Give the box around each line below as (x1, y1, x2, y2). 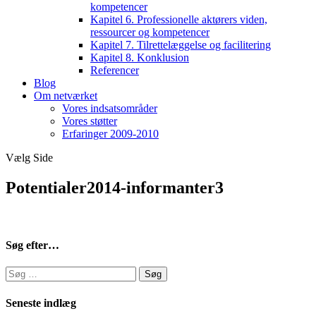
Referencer (90, 64, 139, 76)
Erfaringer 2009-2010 (62, 128, 159, 140)
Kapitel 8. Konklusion (90, 51, 189, 63)
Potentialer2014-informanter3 (6, 178, 224, 197)
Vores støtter (62, 115, 117, 127)
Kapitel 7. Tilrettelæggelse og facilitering (90, 39, 271, 51)
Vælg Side (6, 152, 53, 164)
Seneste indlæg (6, 296, 76, 309)
